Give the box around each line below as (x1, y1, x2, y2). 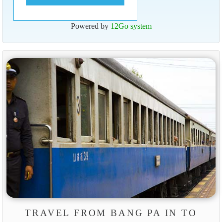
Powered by (70, 22, 111, 31)
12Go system (110, 22, 152, 31)
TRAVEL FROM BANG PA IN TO (25, 208, 197, 219)
